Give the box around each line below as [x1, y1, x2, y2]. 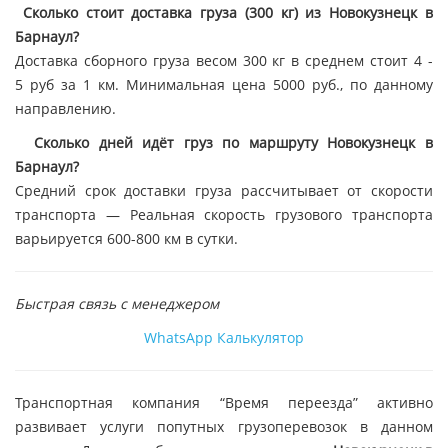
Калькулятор [217, 328, 304, 348]
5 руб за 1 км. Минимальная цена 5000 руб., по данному [15, 75, 433, 95]
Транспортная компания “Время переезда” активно [15, 393, 433, 413]
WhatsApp [144, 328, 213, 348]
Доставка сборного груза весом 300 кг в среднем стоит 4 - [15, 51, 433, 71]
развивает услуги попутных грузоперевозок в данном [15, 417, 433, 437]
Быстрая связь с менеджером [15, 294, 223, 314]
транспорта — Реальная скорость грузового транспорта [15, 205, 433, 225]
